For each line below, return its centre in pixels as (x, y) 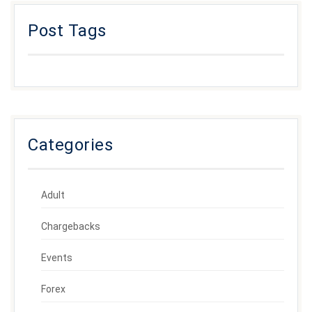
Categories (70, 145)
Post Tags (67, 31)
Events (57, 258)
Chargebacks (71, 227)
